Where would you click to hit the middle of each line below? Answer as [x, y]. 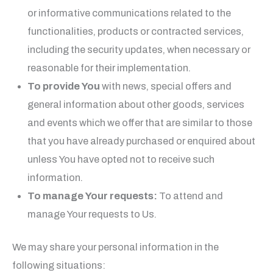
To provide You [63, 86]
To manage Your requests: [92, 196]
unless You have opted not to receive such [121, 159]
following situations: [59, 266]
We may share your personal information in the [115, 247]
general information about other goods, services [136, 104]
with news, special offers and [165, 86]
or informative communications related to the [129, 13]
